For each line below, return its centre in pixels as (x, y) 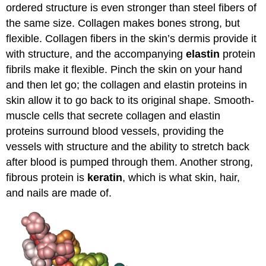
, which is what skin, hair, (181, 178)
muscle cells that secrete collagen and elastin (113, 116)
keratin (105, 178)
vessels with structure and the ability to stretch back (128, 147)
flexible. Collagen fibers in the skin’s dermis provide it (132, 39)
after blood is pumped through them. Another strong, (130, 162)
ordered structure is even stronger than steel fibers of (132, 8)
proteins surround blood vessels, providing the (115, 132)
